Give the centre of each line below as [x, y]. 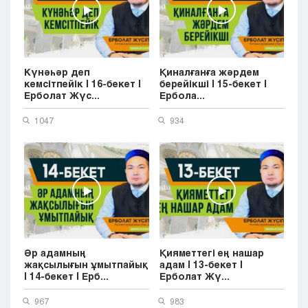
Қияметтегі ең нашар [211, 253]
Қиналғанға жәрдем [209, 72]
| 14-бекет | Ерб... [66, 276]
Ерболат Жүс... [62, 95]
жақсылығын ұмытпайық [86, 264]
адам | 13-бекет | [201, 264]
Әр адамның [55, 253]
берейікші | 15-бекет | [213, 84]
